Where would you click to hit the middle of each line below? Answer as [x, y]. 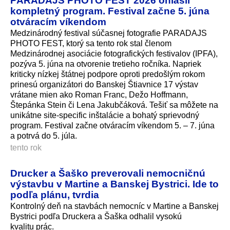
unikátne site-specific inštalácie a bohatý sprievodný [105, 115]
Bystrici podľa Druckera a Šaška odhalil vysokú [96, 216]
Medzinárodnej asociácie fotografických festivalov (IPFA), [114, 53]
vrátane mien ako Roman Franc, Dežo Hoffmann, [99, 94]
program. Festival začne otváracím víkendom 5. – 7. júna [112, 125]
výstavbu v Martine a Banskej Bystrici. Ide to [114, 184]
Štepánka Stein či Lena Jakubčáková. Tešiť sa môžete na [114, 105]
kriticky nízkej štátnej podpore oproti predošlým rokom [108, 74]
